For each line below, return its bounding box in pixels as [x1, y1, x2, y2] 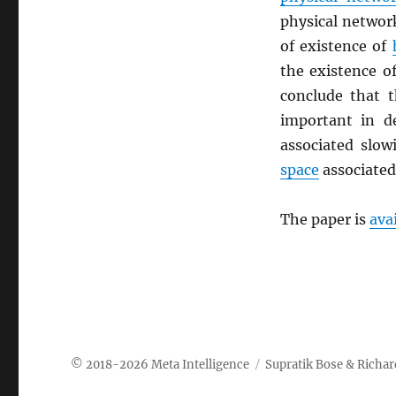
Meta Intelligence [151, 357, 250, 372]
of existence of [279, 37, 392, 55]
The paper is [279, 210, 369, 228]
